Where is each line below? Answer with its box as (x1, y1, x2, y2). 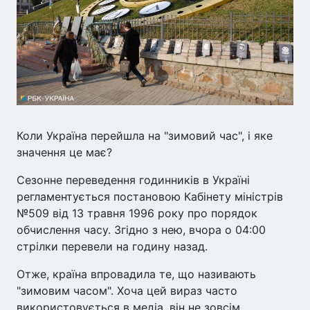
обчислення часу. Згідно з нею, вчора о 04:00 (17, 222, 266, 237)
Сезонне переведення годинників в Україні (17, 172, 250, 187)
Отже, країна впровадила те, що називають (17, 266, 256, 281)
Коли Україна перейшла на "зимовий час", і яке (17, 128, 273, 143)
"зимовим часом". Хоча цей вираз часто (17, 283, 237, 298)
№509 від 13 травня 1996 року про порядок (17, 206, 257, 220)
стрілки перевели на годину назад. (17, 239, 208, 253)
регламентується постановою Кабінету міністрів (17, 189, 283, 203)
